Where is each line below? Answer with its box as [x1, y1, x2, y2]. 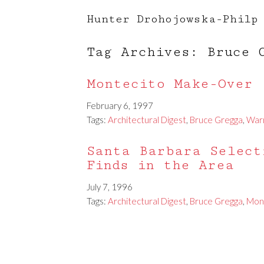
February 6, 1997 [87, 100, 153, 111]
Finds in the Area [87, 157, 234, 173]
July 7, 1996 [87, 181, 133, 192]
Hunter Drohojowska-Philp [87, 12, 258, 25]
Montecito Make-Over [87, 76, 253, 92]
